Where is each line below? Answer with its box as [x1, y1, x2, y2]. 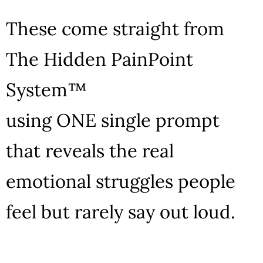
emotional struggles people [6, 169, 235, 193]
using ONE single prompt [6, 108, 220, 131]
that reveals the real [6, 139, 174, 162]
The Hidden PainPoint [6, 47, 193, 70]
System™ [6, 77, 92, 101]
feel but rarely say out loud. [6, 200, 235, 223]
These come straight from [6, 16, 224, 40]
